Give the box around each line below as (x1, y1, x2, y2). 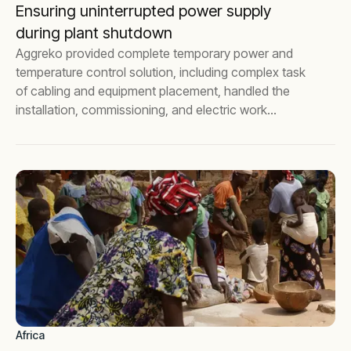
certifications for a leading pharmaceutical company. (16, 121, 307, 136)
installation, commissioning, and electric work (16, 102, 267, 118)
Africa (16, 328, 45, 342)
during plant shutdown (16, 24, 172, 42)
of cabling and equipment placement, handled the (16, 83, 290, 99)
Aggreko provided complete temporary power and (16, 45, 293, 61)
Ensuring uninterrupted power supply (16, 2, 271, 20)
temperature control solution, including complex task (16, 64, 306, 80)
